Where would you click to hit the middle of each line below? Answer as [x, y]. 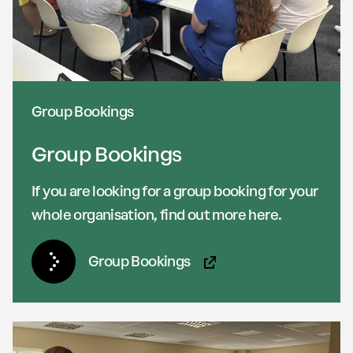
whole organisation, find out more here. [157, 215]
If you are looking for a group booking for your [175, 191]
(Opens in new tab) [249, 261]
